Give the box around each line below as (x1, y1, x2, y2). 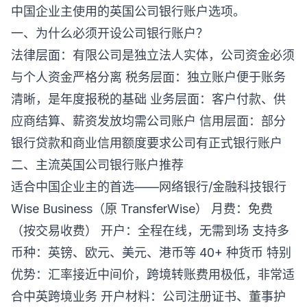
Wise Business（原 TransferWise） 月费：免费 (11, 201, 273, 216)
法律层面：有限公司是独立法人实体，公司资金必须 (11, 48, 295, 62)
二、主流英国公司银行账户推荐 (11, 158, 184, 172)
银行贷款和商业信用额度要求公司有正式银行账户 (11, 136, 282, 150)
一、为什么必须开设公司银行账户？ (11, 26, 208, 40)
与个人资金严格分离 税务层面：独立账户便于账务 (11, 70, 286, 84)
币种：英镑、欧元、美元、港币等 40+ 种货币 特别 (11, 245, 291, 260)
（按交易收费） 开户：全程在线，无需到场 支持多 (11, 223, 289, 238)
